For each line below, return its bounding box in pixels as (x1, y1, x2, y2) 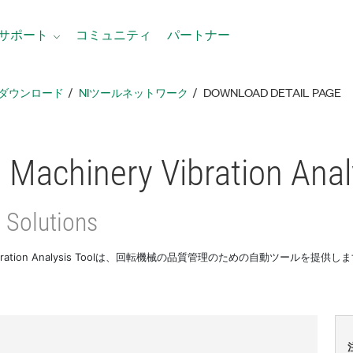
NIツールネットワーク (79, 84, 189, 100)
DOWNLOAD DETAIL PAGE (203, 84, 342, 100)
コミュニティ (76, 25, 151, 43)
